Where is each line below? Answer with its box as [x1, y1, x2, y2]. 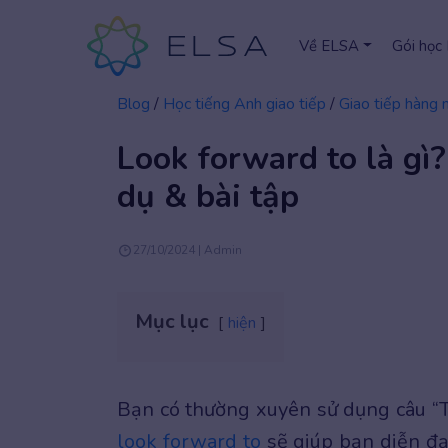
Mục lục [135, 308, 209, 335]
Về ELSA [298, 36, 359, 56]
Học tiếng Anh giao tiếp [163, 93, 326, 115]
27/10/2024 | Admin [133, 241, 242, 258]
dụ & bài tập [117, 175, 299, 218]
